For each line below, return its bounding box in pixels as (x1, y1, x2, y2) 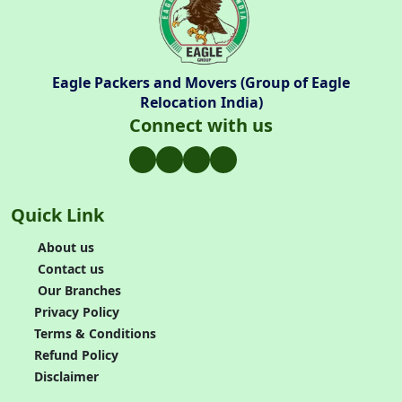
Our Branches (33, 282, 121, 299)
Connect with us (129, 113, 273, 137)
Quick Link (11, 203, 104, 227)
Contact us (33, 260, 104, 277)
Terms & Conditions (33, 325, 156, 342)
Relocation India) (139, 92, 263, 112)
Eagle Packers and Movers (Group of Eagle (52, 73, 350, 92)
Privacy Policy (33, 303, 119, 320)
